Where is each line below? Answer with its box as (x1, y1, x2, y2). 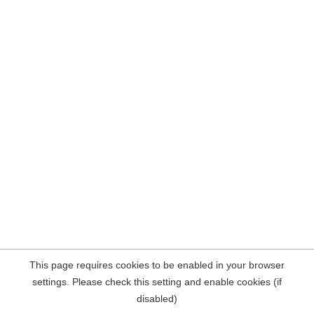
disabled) (137, 293, 177, 304)
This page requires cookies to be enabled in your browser (29, 259, 285, 271)
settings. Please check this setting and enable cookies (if (32, 276, 282, 287)
